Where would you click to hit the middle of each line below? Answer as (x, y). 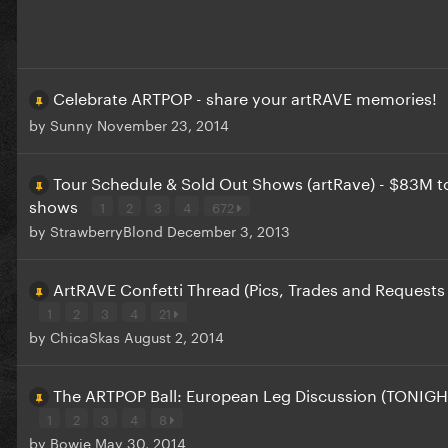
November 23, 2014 (163, 124)
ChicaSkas (85, 336)
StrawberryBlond (106, 230)
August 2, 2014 (174, 336)
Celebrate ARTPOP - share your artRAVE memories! (247, 97)
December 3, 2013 (228, 230)
